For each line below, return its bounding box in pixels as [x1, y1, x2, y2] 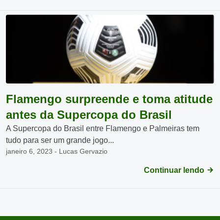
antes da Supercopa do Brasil [6, 108, 172, 121]
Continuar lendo [144, 166, 206, 174]
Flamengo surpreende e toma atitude [6, 92, 213, 106]
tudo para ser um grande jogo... [6, 136, 114, 144]
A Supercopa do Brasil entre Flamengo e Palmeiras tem [6, 124, 199, 133]
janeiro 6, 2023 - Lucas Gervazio [6, 147, 108, 155]
